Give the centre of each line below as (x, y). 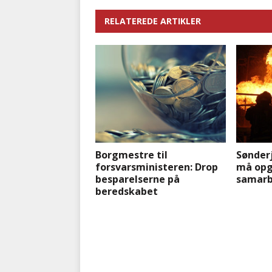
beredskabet (127, 192)
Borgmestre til (131, 155)
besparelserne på (138, 179)
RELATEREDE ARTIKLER (153, 21)
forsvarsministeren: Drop (157, 167)
